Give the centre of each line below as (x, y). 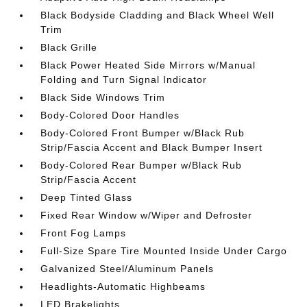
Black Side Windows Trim (103, 97)
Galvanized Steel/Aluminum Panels (127, 269)
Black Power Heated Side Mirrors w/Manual (148, 65)
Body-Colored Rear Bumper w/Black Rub (142, 165)
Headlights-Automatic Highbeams (123, 286)
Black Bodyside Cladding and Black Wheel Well (158, 15)
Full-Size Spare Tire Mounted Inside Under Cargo (164, 251)
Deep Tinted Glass (87, 197)
